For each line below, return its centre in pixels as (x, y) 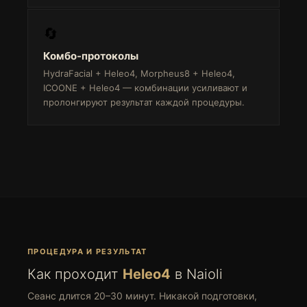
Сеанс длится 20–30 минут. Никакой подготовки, (142, 296)
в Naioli (197, 274)
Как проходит (75, 274)
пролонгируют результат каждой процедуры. (144, 102)
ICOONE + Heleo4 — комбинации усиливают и (145, 88)
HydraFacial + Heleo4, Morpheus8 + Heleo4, (139, 73)
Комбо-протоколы (91, 56)
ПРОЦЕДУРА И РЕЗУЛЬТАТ (87, 251)
